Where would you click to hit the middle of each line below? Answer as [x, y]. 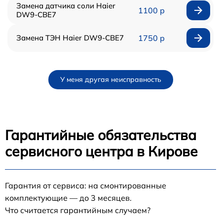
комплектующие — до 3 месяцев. [68, 198]
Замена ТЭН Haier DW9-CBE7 [70, 37]
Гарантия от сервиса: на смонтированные [86, 185]
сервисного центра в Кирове [101, 151]
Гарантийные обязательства [101, 135]
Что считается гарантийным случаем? [78, 210]
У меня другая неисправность [110, 79]
